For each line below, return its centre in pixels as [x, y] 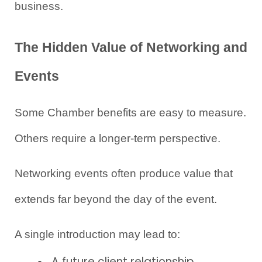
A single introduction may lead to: [97, 234]
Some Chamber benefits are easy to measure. [130, 112]
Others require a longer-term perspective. [118, 138]
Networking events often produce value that [124, 173]
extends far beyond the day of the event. [116, 199]
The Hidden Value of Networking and [131, 47]
